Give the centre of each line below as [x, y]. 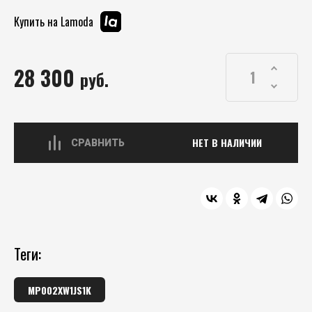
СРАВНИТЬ [97, 143]
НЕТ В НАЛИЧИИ [227, 142]
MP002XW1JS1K [60, 290]
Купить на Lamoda [54, 22]
